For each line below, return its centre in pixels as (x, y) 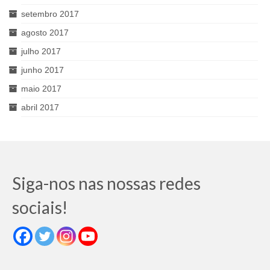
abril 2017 (40, 107)
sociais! (40, 207)
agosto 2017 (45, 32)
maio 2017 (41, 88)
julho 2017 (41, 51)
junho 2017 (42, 70)
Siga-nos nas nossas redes (106, 183)
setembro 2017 (50, 14)
